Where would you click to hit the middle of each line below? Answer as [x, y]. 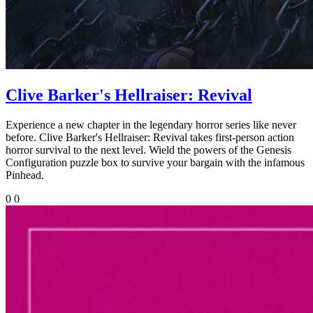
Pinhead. [25, 175]
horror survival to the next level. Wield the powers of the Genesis [148, 150]
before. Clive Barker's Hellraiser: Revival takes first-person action [150, 137]
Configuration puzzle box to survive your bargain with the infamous [155, 162]
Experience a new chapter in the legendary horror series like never [151, 124]
